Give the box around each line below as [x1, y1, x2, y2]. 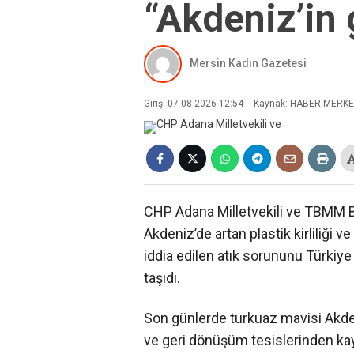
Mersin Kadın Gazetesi [190, 57, 307, 70]
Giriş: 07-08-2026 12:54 [144, 97, 243, 109]
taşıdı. [144, 269, 180, 286]
